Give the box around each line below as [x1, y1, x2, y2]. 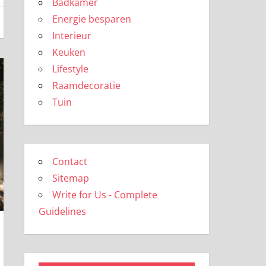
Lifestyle [52, 62, 88, 75]
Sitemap [52, 172, 89, 185]
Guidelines [38, 205, 86, 218]
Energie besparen [52, 12, 131, 26]
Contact [52, 155, 87, 168]
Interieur [52, 29, 91, 42]
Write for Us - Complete [52, 188, 157, 201]
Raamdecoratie [52, 79, 121, 92]
